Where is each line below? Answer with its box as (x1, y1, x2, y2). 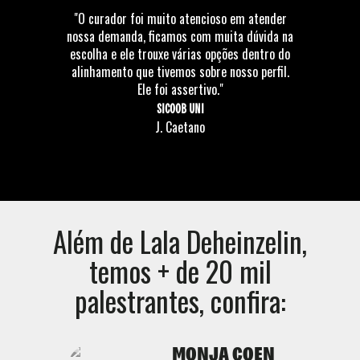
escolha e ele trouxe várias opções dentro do (70, 44, 290, 63)
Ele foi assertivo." (137, 80, 223, 99)
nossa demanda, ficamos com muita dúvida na (67, 27, 293, 46)
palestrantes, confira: (74, 280, 286, 321)
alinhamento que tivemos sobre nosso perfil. (71, 62, 289, 81)
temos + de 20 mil (88, 250, 272, 292)
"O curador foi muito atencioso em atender (73, 9, 287, 28)
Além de (53, 220, 140, 262)
